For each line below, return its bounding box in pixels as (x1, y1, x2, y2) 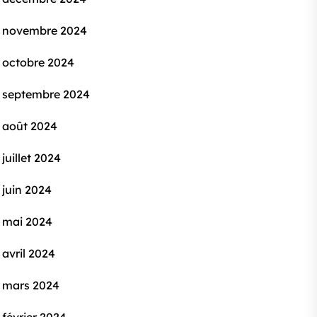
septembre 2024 (2, 87, 90, 101)
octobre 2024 (2, 55, 74, 69)
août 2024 (2, 119, 57, 133)
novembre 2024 (2, 23, 87, 38)
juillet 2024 (2, 151, 61, 165)
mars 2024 (2, 278, 59, 292)
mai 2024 (2, 214, 52, 229)
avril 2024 (2, 246, 55, 260)
